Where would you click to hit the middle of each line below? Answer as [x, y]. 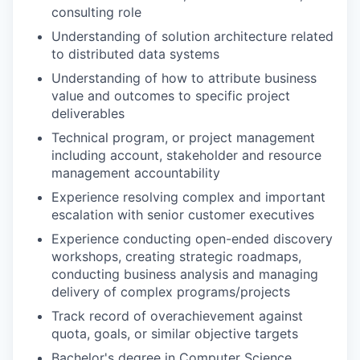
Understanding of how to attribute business [184, 78]
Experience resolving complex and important [188, 197]
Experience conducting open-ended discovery [192, 239]
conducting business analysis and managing [185, 274]
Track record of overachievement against [177, 316]
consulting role [96, 12]
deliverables [88, 113]
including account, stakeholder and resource [186, 155]
